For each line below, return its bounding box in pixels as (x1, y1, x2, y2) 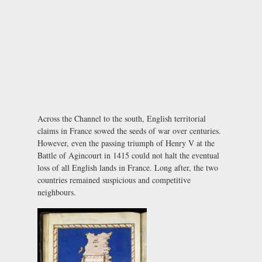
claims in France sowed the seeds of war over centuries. (37, 125, 221, 137)
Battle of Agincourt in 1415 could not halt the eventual (37, 150, 219, 161)
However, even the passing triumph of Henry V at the (37, 137, 215, 149)
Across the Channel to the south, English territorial (37, 113, 206, 125)
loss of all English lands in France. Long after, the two (37, 162, 218, 174)
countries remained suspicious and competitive (37, 174, 191, 186)
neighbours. (37, 187, 76, 198)
